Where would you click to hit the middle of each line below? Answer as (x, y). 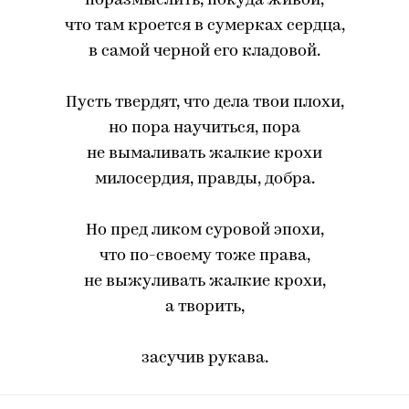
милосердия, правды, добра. (204, 179)
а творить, (204, 307)
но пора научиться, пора (204, 128)
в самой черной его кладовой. (204, 52)
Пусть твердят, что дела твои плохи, (204, 103)
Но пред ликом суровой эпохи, (204, 231)
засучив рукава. (204, 358)
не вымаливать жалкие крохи (204, 154)
